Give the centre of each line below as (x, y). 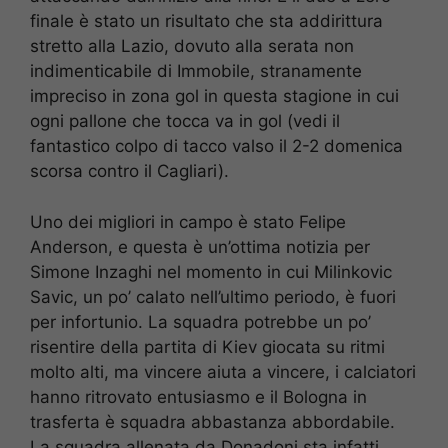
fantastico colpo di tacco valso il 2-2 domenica (216, 146)
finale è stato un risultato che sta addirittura (206, 21)
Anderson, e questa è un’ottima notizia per (200, 246)
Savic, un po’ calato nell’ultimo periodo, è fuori (213, 296)
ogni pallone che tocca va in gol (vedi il (185, 121)
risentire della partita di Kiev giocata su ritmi (207, 346)
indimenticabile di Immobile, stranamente (196, 71)
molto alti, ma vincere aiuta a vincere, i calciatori (223, 371)
